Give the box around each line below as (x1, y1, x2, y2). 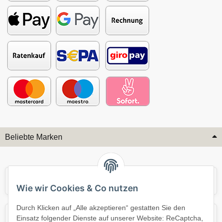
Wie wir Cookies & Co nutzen (16, 183, 138, 194)
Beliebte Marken (5, 133, 62, 142)
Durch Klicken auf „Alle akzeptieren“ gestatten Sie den (16, 204, 185, 212)
